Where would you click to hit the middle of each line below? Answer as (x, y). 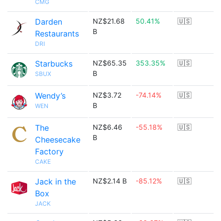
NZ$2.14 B (110, 181)
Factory (49, 151)
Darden (49, 22)
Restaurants (57, 34)
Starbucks (54, 64)
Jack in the (55, 182)
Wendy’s (50, 96)
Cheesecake (58, 140)
